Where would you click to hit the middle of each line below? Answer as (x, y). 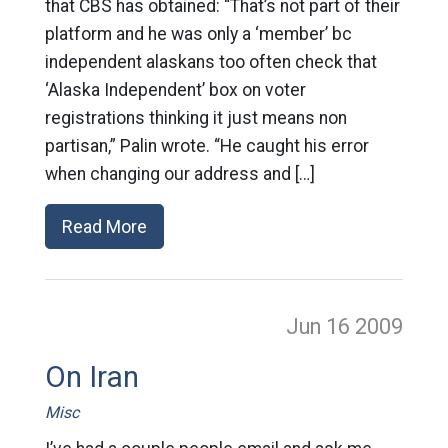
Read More (104, 227)
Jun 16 (321, 327)
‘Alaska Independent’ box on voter (175, 90)
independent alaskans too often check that (210, 62)
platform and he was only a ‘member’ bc (198, 34)
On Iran (91, 377)
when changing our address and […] (179, 174)
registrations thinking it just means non (195, 118)
